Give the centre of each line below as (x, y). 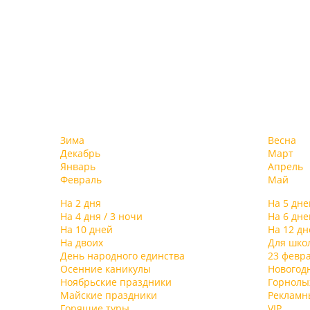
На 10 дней (86, 229)
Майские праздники (109, 295)
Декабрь (80, 153)
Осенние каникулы (106, 269)
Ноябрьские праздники (116, 282)
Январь (78, 166)
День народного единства (122, 256)
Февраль (81, 180)
